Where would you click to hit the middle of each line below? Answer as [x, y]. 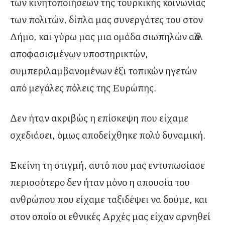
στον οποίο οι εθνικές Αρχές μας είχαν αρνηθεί [110, 216]
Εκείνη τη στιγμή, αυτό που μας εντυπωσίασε [107, 164]
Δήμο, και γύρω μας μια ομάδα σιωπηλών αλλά [105, 36]
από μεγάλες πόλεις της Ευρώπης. [83, 87]
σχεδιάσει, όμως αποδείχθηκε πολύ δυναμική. [108, 134]
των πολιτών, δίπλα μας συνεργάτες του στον [106, 19]
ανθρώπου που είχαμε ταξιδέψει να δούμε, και [109, 199]
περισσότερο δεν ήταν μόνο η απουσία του [100, 182]
